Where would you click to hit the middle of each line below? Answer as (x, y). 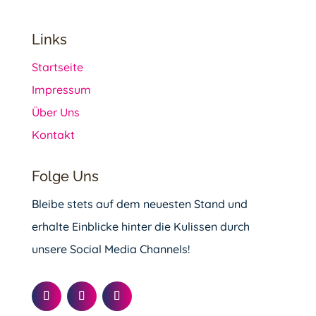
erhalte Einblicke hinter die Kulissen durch (140, 226)
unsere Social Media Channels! (110, 249)
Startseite (57, 67)
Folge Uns (65, 176)
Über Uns (55, 112)
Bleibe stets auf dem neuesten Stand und (139, 204)
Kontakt (53, 135)
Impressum (61, 90)
